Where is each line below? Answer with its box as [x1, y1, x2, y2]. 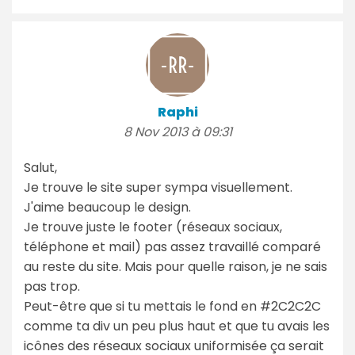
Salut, [24, 158, 57, 177]
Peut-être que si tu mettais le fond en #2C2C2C [24, 296, 321, 315]
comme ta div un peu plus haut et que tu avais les [24, 316, 330, 335]
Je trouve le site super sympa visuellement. [24, 177, 292, 197]
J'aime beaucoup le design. [24, 197, 191, 216]
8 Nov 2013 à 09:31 [123, 122, 232, 141]
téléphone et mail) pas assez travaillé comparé [24, 237, 321, 256]
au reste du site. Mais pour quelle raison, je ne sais [24, 257, 327, 276]
